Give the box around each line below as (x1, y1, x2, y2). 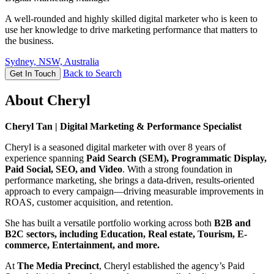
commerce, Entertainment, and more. (5, 240, 160, 251)
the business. (5, 35, 54, 46)
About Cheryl (5, 92, 91, 109)
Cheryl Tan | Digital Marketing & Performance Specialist (5, 121, 242, 132)
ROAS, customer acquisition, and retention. (5, 197, 173, 208)
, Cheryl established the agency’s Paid (99, 261, 245, 272)
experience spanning (5, 153, 84, 164)
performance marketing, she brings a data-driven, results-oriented (5, 175, 254, 186)
